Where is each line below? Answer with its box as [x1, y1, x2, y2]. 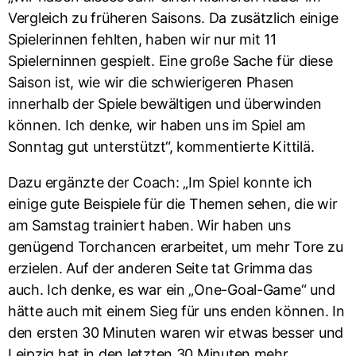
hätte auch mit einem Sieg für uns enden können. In [8, 303, 345, 319]
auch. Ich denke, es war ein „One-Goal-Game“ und [8, 281, 335, 298]
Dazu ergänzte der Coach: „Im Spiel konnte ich [8, 174, 312, 191]
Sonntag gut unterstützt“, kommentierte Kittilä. [8, 138, 315, 155]
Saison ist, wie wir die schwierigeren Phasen [8, 74, 295, 91]
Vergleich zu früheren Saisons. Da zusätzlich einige [8, 10, 339, 26]
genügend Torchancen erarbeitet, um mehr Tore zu [8, 238, 343, 255]
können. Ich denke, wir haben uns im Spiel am [8, 117, 307, 133]
